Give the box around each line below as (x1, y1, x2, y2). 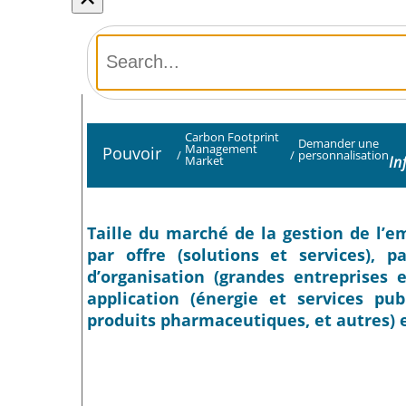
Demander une (298, 134, 379, 151)
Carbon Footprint (184, 129, 279, 146)
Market (184, 152, 224, 169)
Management (184, 140, 257, 158)
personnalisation (298, 146, 389, 163)
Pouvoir (101, 141, 161, 164)
